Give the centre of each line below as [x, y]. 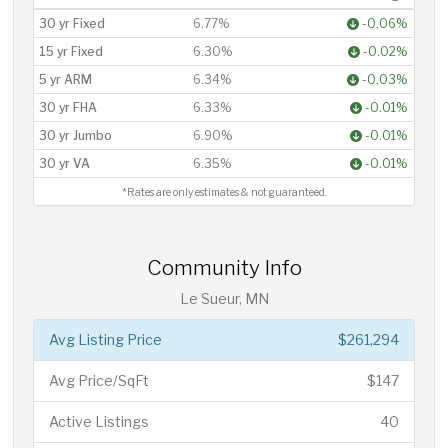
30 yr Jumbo [76, 135]
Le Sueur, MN [224, 298]
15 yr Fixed [71, 51]
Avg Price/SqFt [99, 380]
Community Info [224, 267]
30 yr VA [65, 163]
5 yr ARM [66, 79]
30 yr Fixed [72, 23]
